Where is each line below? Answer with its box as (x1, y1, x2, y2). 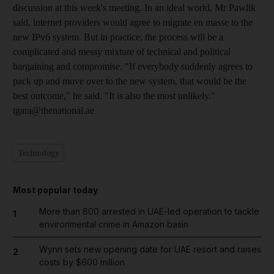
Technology (18, 148, 59, 158)
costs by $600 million (39, 257, 125, 267)
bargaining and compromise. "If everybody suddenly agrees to (13, 61, 253, 72)
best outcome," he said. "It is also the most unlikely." (13, 91, 215, 101)
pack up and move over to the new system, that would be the (13, 76, 246, 86)
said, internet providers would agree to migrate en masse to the (13, 17, 253, 28)
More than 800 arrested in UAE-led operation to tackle (39, 206, 259, 217)
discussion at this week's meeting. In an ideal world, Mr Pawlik (13, 2, 256, 13)
